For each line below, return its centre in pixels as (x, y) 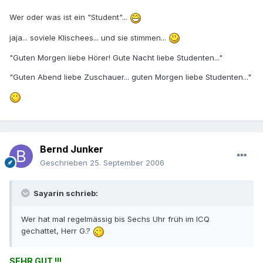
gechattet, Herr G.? (57, 231)
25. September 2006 (127, 163)
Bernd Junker (72, 149)
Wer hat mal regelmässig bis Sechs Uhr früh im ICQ (115, 219)
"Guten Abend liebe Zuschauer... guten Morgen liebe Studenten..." (130, 77)
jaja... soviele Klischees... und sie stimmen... (89, 37)
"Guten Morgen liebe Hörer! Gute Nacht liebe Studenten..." (116, 58)
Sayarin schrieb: (65, 193)
